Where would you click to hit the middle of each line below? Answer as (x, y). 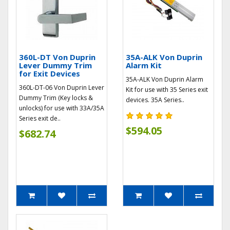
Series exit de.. (40, 118)
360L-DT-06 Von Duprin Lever (62, 88)
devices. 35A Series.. (155, 100)
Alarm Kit (144, 65)
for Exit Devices (50, 73)
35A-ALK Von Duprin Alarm (165, 79)
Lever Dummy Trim (55, 65)
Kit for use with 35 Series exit (167, 90)
